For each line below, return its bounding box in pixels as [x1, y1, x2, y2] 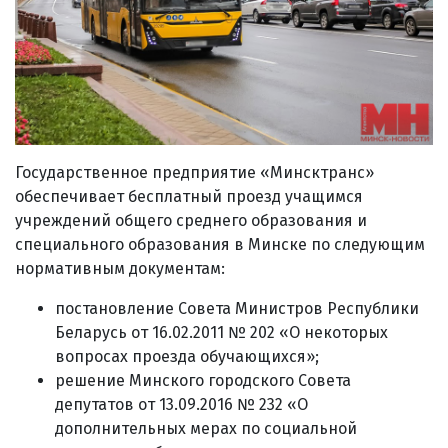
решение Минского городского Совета [55, 370, 351, 390]
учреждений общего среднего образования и [15, 210, 367, 230]
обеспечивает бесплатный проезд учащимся [15, 186, 363, 206]
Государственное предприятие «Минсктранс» [15, 162, 374, 182]
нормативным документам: [15, 258, 225, 278]
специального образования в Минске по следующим [15, 234, 425, 254]
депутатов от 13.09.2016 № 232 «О [55, 394, 308, 414]
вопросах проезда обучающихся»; [55, 346, 319, 366]
